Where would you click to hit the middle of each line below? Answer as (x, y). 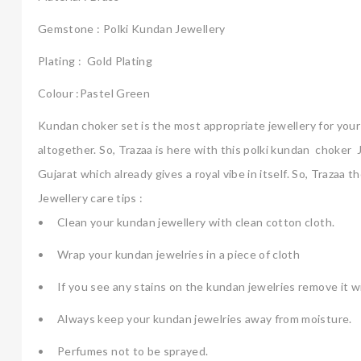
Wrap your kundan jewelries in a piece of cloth (179, 254)
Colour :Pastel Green (95, 93)
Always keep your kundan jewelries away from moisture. (206, 318)
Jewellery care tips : (91, 197)
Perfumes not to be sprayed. (133, 351)
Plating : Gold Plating (95, 60)
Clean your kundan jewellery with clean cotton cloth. (196, 222)
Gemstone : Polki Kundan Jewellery (132, 28)
